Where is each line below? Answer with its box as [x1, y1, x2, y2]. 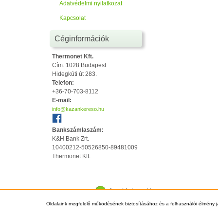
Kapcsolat [59, 15, 86, 21]
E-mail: [52, 97, 72, 104]
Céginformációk [54, 35, 109, 43]
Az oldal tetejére [109, 187, 158, 195]
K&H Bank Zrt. [52, 135, 89, 142]
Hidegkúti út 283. [52, 71, 97, 77]
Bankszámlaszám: [52, 127, 104, 133]
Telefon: [52, 79, 74, 86]
